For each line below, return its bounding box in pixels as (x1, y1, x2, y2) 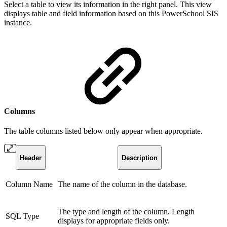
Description (122, 154, 158, 162)
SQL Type (6, 212, 39, 221)
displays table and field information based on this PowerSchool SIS (4, 9, 218, 18)
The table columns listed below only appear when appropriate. (4, 127, 203, 136)
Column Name (6, 180, 53, 189)
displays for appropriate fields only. (58, 216, 170, 225)
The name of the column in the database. (58, 180, 187, 189)
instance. (4, 18, 32, 27)
